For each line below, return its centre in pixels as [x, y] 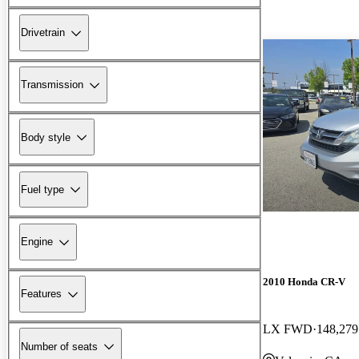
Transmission [52, 85]
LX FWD [288, 329]
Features [41, 294]
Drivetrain [43, 33]
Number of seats [59, 346]
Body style [46, 137]
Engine [37, 242]
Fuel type [42, 189]
